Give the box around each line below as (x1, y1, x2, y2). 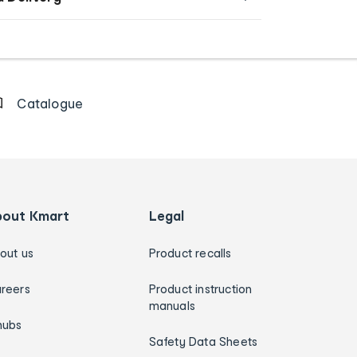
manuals (148, 298, 196, 312)
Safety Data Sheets (148, 334, 258, 348)
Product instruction (148, 281, 253, 296)
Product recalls (148, 245, 232, 260)
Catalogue (17, 95, 84, 111)
